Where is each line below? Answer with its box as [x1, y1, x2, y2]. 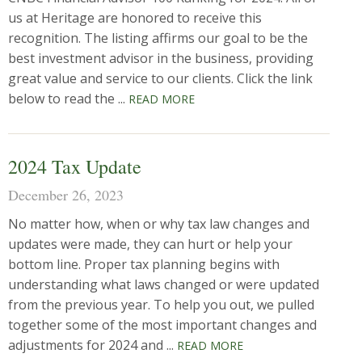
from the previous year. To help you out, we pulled [8, 296, 314, 314]
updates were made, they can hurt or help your [8, 235, 293, 253]
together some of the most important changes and [8, 316, 317, 334]
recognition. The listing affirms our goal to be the [8, 29, 308, 47]
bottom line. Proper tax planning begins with [8, 255, 280, 273]
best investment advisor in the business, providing [8, 49, 314, 67]
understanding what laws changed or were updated [8, 276, 319, 293]
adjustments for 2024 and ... [8, 336, 177, 354]
